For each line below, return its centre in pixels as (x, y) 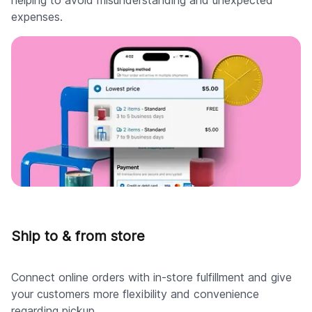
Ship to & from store (78, 236)
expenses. (37, 16)
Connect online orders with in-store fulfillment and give (151, 278)
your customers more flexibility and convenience (135, 294)
